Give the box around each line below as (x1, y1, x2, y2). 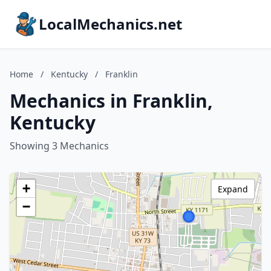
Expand (218, 183, 248, 195)
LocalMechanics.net (39, 14, 182, 34)
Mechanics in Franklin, (10, 88, 213, 113)
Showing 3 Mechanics (10, 139, 109, 152)
